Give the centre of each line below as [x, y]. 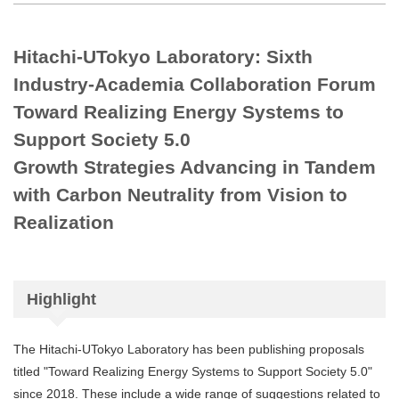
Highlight [61, 299]
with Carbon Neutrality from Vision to [180, 194]
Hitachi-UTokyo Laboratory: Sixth [163, 56]
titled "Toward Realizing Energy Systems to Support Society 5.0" [193, 371]
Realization [64, 222]
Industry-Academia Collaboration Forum [195, 84]
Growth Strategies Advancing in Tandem [195, 167]
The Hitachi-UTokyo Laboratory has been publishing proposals [189, 349]
